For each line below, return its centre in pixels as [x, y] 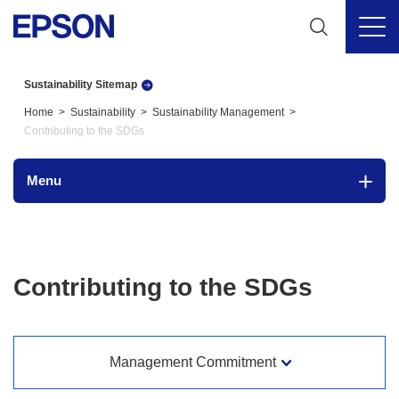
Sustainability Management [219, 112]
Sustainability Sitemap [81, 85]
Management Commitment [192, 362]
